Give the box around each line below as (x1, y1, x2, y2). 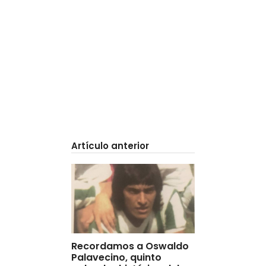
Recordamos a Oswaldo (71, 239, 189, 253)
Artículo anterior (71, 139, 149, 152)
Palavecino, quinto (71, 250, 161, 264)
